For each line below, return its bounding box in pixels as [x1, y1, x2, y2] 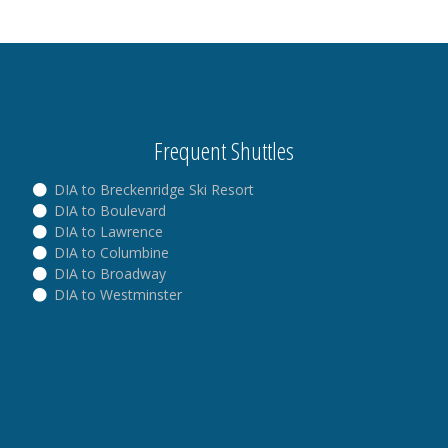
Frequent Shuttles [154, 133, 294, 167]
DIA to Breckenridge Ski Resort [50, 179, 254, 199]
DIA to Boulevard [50, 200, 166, 220]
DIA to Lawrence [50, 221, 163, 241]
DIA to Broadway [50, 263, 166, 283]
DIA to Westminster [50, 284, 182, 304]
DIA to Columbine [50, 242, 169, 262]
